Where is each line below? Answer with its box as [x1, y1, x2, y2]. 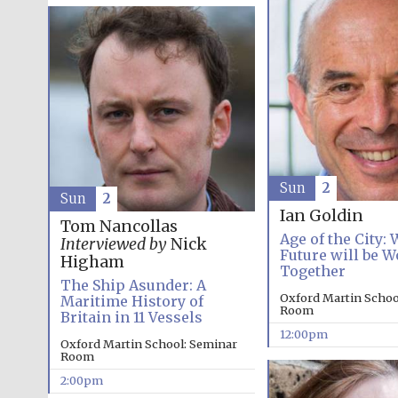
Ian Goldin [279, 206, 363, 227]
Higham [60, 252, 124, 273]
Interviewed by [60, 235, 167, 255]
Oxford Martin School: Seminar [60, 337, 237, 352]
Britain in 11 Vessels [60, 308, 203, 327]
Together [279, 262, 346, 281]
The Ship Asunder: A [60, 276, 206, 295]
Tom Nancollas [60, 217, 178, 237]
